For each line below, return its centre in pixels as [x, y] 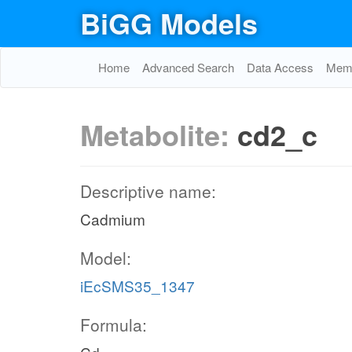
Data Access [280, 67]
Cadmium [113, 219]
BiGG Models [169, 23]
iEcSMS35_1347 [137, 286]
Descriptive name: [148, 191]
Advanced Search [188, 67]
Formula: [114, 324]
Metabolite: [159, 134]
